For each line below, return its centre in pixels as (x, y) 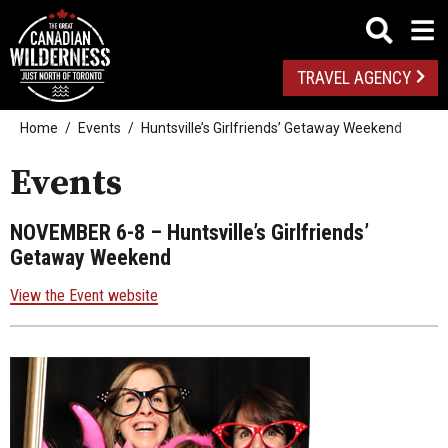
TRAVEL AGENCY (353, 78)
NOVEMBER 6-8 (77, 232)
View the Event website (84, 295)
